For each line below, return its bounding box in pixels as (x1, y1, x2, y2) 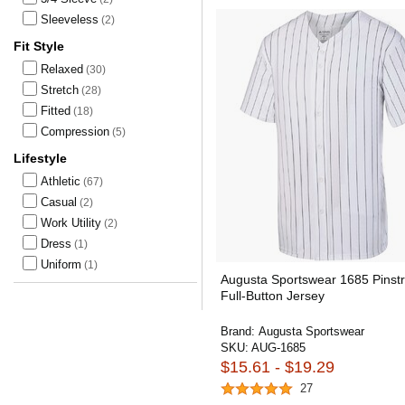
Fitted (41, 104, 71, 118)
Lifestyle (14, 151, 67, 165)
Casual (41, 195, 77, 209)
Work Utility (41, 216, 101, 230)
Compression (41, 125, 109, 138)
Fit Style (14, 39, 64, 53)
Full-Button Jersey (221, 288, 325, 303)
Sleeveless (41, 13, 99, 26)
